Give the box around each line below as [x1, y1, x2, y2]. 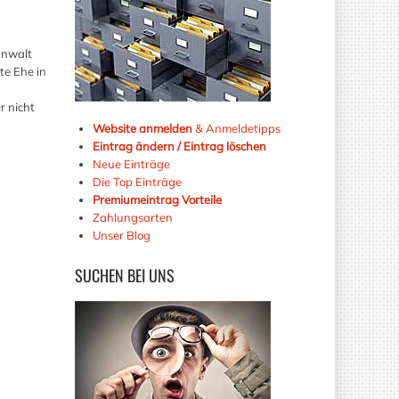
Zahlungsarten [92, 209, 173, 224]
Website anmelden [92, 120, 192, 135]
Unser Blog [92, 227, 153, 242]
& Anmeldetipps [191, 120, 281, 135]
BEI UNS [123, 263, 175, 287]
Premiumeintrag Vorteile [92, 191, 222, 207]
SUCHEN [74, 263, 124, 287]
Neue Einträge [92, 156, 170, 171]
